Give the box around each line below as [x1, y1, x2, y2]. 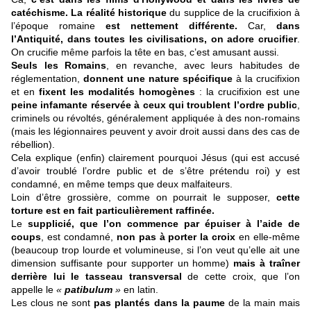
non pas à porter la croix [116, 231, 236, 243]
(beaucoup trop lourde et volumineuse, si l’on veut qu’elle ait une [11, 244, 300, 256]
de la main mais [224, 297, 301, 309]
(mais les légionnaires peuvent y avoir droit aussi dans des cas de [11, 126, 300, 137]
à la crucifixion [233, 73, 300, 85]
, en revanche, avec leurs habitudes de [106, 60, 300, 72]
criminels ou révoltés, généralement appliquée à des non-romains [11, 112, 300, 124]
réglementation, [11, 73, 83, 85]
